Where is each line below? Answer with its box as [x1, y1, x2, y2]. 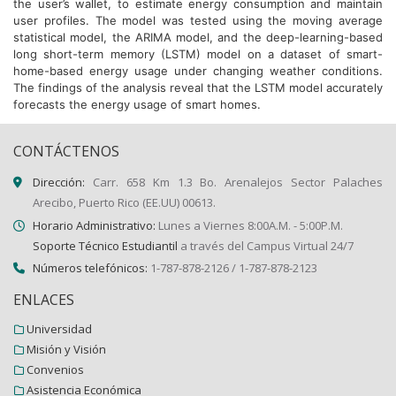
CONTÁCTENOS [13, 141, 119, 161]
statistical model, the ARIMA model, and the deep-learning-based [13, 30, 383, 44]
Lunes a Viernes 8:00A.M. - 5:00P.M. [158, 217, 343, 233]
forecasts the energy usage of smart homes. [13, 97, 261, 111]
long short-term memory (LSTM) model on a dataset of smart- [13, 47, 383, 61]
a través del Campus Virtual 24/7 [180, 237, 354, 254]
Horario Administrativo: [33, 217, 158, 233]
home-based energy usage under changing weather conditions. [13, 64, 383, 78]
